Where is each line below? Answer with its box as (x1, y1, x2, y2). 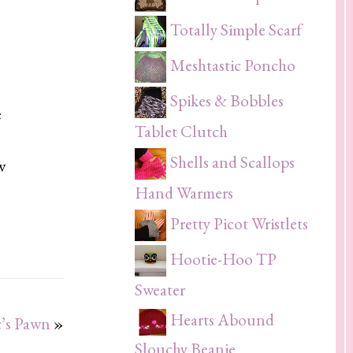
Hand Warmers (135, 182, 233, 204)
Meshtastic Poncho (170, 54, 295, 76)
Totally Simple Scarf (170, 18, 302, 40)
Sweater (135, 279, 185, 301)
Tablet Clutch (135, 121, 228, 143)
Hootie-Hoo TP (170, 247, 277, 269)
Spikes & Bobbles (170, 89, 284, 111)
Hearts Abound (170, 309, 274, 331)
